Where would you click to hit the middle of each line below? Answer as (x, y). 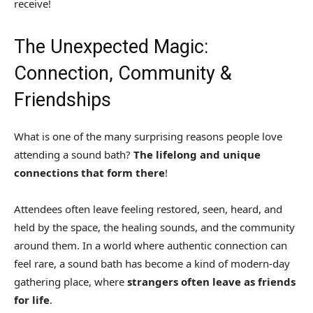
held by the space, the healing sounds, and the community (154, 227)
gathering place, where (71, 282)
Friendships (63, 100)
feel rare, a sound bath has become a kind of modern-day (152, 264)
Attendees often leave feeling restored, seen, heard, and (148, 209)
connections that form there (89, 173)
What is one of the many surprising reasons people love (148, 137)
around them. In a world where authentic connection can (151, 246)
